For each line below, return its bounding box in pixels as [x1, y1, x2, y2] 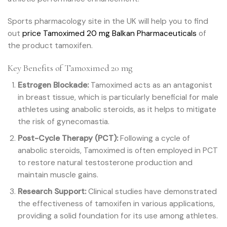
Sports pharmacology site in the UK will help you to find [8, 16, 208, 27]
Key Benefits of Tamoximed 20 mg [8, 62, 133, 74]
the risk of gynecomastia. [18, 116, 110, 127]
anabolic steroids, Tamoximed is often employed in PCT [18, 145, 218, 156]
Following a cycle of [118, 133, 191, 143]
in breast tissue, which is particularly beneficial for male [18, 92, 219, 102]
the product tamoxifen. [8, 41, 93, 51]
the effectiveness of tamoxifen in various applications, [18, 199, 215, 209]
